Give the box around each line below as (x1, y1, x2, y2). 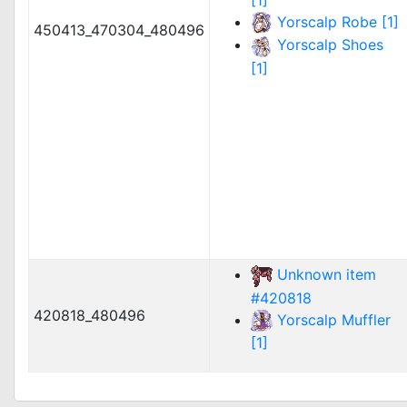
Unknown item (277, 265, 376, 283)
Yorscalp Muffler (277, 310, 391, 329)
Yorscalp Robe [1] (277, 12, 399, 31)
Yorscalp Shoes (277, 35, 383, 55)
